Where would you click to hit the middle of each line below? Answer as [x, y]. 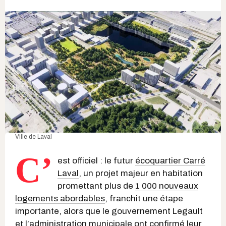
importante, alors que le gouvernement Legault [109, 211]
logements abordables [60, 198]
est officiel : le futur [96, 160]
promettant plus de [96, 186]
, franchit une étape [144, 198]
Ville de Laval [34, 136]
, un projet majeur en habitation [141, 173]
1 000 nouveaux [167, 186]
